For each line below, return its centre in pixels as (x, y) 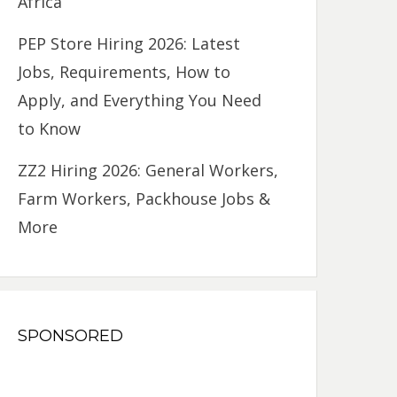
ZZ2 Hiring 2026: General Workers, (148, 170)
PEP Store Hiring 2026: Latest (129, 43)
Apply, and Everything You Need (140, 100)
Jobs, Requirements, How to (125, 71)
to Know (50, 128)
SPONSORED (71, 335)
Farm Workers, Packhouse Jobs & (144, 198)
